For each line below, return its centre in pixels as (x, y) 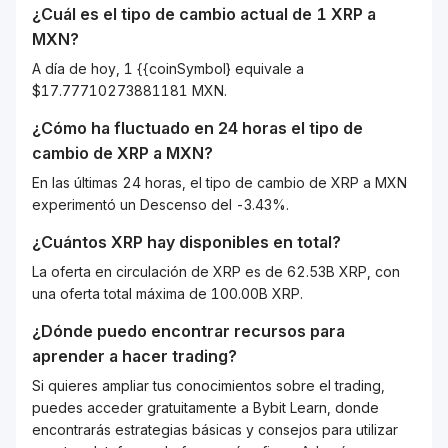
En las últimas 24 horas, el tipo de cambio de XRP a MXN (219, 182)
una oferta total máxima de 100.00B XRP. (167, 293)
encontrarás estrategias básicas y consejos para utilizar (215, 429)
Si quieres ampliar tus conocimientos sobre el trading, (208, 385)
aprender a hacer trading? (134, 356)
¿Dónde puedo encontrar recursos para (188, 331)
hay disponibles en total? (242, 242)
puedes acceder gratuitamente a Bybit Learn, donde (205, 407)
